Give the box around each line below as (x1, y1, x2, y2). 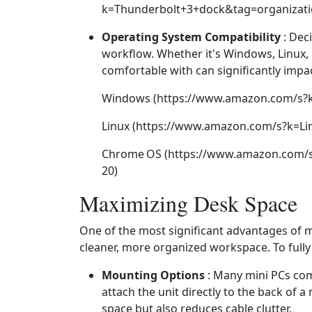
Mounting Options (102, 267, 205, 283)
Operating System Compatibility (102, 29, 281, 45)
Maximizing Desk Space (79, 188, 297, 218)
